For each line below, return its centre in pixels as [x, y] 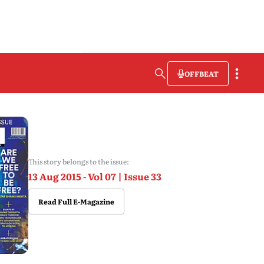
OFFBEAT [202, 73]
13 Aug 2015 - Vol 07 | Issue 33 [95, 176]
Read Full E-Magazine [76, 202]
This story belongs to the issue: [78, 161]
